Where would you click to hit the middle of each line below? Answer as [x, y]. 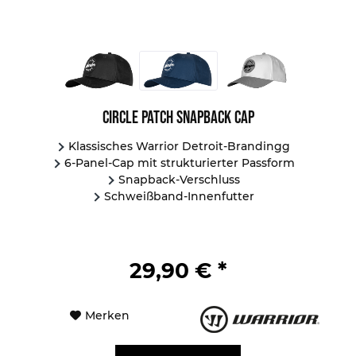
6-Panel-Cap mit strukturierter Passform [179, 163]
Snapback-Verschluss [180, 180]
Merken [107, 316]
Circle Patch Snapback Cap [178, 118]
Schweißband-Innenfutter [180, 197]
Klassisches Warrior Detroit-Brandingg [180, 147]
